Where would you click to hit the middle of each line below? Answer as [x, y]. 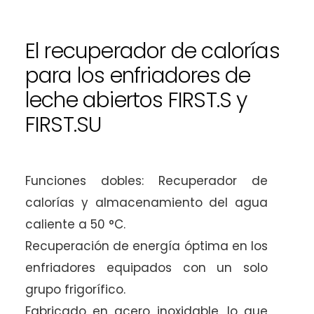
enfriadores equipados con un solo [146, 268]
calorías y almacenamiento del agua [146, 203]
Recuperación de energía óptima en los [146, 246]
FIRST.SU [63, 125]
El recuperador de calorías [152, 52]
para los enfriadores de [138, 76]
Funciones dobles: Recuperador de [146, 181]
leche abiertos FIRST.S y [136, 101]
